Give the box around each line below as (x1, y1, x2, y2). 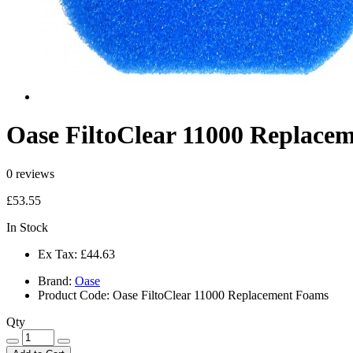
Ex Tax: (38, 247, 77, 261)
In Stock (6, 220, 48, 234)
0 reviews (6, 166, 54, 180)
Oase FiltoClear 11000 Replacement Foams (110, 288, 329, 302)
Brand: (38, 273, 72, 288)
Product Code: (38, 288, 110, 302)
